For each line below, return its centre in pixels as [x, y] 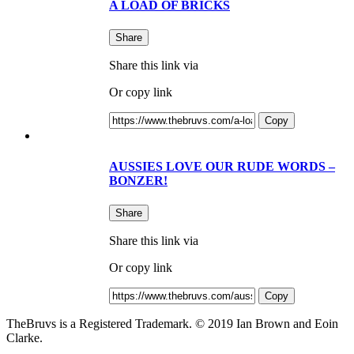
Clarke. [24, 338]
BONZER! [138, 181]
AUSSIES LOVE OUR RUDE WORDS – [222, 167]
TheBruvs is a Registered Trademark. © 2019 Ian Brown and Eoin [172, 324]
